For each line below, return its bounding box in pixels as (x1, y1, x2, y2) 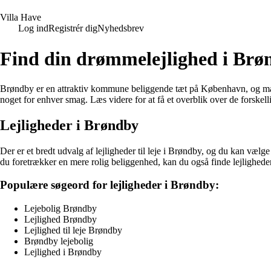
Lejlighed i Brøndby (24, 247, 102, 258)
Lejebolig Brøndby (24, 203, 97, 214)
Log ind (18, 23, 48, 33)
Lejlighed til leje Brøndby (24, 225, 122, 236)
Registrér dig (48, 23, 97, 33)
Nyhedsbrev (97, 23, 144, 33)
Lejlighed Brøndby (24, 214, 97, 225)
